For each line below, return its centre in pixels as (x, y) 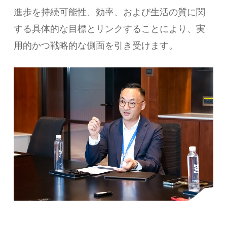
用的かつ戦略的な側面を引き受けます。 (96, 45)
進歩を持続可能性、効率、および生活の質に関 (109, 11)
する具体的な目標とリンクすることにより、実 (109, 28)
